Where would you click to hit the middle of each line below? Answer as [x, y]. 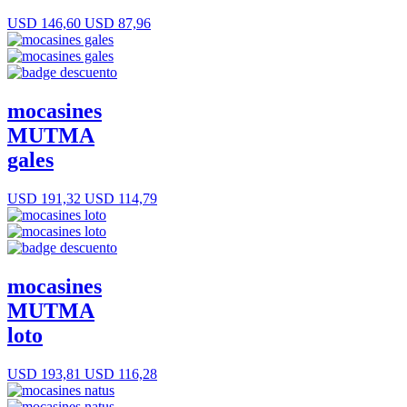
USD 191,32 [44, 198]
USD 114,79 [119, 198]
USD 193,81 [44, 373]
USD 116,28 [119, 373]
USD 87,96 [116, 24]
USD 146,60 [44, 24]
